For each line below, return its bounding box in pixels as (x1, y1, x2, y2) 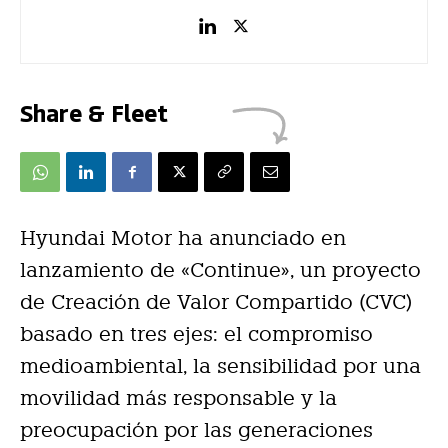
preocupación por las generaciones (20, 418, 373, 443)
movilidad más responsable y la (20, 386, 337, 411)
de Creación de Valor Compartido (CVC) (20, 290, 412, 315)
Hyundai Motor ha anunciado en (20, 226, 346, 251)
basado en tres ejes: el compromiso (20, 322, 373, 347)
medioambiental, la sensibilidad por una (20, 354, 421, 379)
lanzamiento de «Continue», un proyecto (20, 258, 421, 283)
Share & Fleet (20, 96, 168, 129)
